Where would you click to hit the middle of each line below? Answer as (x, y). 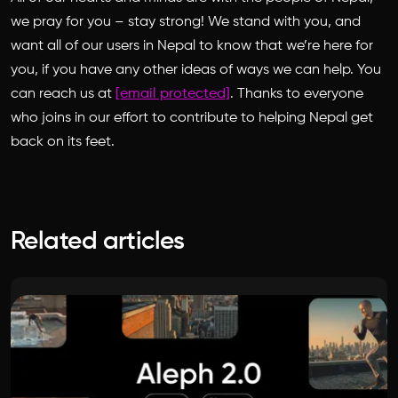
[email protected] (173, 94)
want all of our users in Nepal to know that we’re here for (192, 46)
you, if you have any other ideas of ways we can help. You (196, 70)
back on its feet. (63, 142)
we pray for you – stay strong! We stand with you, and (186, 22)
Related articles (98, 242)
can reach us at (63, 94)
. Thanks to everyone (297, 94)
